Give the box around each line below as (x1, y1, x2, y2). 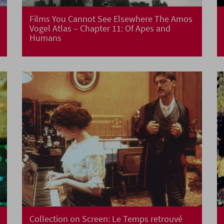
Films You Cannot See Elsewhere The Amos (29, 13, 192, 25)
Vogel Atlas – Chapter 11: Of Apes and (29, 22, 170, 34)
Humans (29, 32, 61, 44)
